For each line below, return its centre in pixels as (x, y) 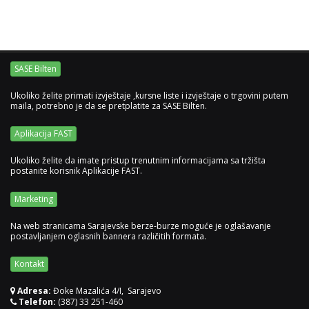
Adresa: (34, 290)
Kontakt (29, 263)
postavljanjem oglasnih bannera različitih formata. (108, 236)
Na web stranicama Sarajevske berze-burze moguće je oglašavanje (141, 226)
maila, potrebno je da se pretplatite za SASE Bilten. (109, 106)
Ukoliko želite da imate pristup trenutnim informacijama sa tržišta (138, 161)
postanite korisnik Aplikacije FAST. (76, 171)
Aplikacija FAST (43, 134)
